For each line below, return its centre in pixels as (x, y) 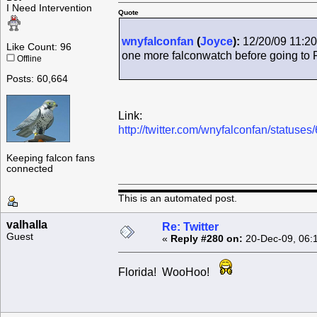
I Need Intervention (49, 8)
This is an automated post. (178, 198)
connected (30, 169)
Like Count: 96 (39, 47)
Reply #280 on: (207, 239)
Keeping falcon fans (51, 158)
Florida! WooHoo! (167, 272)
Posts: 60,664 (37, 79)
